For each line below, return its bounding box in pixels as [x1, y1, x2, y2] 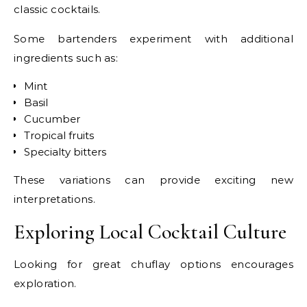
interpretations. [14, 193, 95, 206]
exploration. [14, 277, 77, 291]
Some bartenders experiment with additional [14, 32, 293, 46]
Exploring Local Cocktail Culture [14, 219, 286, 245]
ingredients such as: [14, 51, 119, 65]
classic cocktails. [14, 3, 101, 16]
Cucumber [24, 112, 80, 126]
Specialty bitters [24, 145, 106, 159]
